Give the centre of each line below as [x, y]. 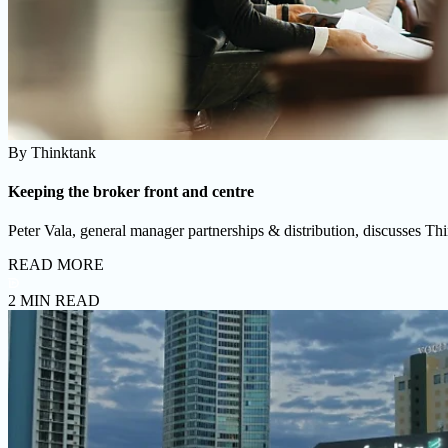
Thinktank [63, 152]
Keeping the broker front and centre [131, 191]
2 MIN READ [54, 301]
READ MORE [56, 265]
